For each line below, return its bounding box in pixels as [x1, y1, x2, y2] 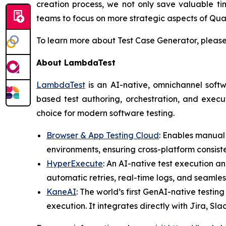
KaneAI [46, 187, 76, 197]
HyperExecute [46, 158, 103, 168]
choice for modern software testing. [36, 108, 175, 118]
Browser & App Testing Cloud [46, 130, 159, 140]
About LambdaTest [36, 58, 116, 68]
